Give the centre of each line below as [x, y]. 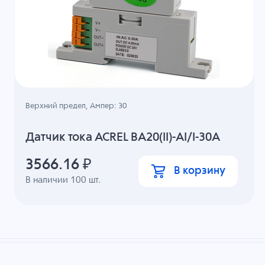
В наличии [48, 180]
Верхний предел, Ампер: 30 [76, 106]
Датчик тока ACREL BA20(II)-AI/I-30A [123, 137]
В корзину [199, 171]
